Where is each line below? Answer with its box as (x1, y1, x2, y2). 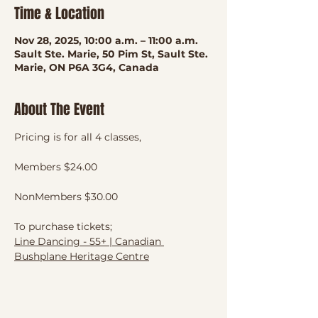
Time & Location (14, 2, 104, 24)
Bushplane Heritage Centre (14, 249, 149, 263)
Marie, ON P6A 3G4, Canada (14, 60, 159, 74)
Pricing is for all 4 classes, (14, 130, 144, 143)
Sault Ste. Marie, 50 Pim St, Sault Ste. (14, 47, 208, 60)
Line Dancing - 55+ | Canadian (14, 234, 164, 248)
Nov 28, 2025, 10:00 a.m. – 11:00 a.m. (14, 33, 198, 47)
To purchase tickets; (14, 219, 112, 233)
